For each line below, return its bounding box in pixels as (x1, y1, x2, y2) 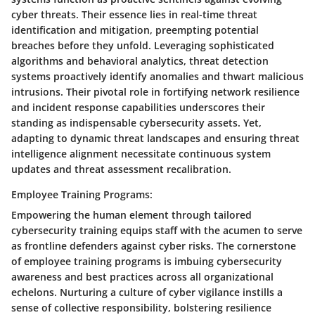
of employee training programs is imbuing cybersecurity (11, 254, 282, 268)
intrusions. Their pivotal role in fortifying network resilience (11, 84, 300, 98)
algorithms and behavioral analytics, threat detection (11, 53, 269, 67)
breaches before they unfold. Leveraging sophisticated (11, 38, 274, 52)
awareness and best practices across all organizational (11, 269, 274, 283)
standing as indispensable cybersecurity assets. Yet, (11, 115, 262, 129)
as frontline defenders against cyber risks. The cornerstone (11, 238, 296, 252)
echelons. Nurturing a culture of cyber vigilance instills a (11, 285, 283, 299)
